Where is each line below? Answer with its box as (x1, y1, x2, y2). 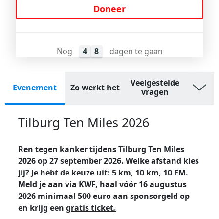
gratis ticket (66, 202, 113, 213)
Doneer (93, 2, 126, 15)
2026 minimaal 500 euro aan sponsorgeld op (18, 191, 190, 201)
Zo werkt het (70, 82, 120, 93)
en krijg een (18, 202, 66, 213)
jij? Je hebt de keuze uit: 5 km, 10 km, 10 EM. (18, 167, 188, 178)
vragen (141, 87, 169, 97)
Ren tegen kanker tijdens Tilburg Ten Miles (18, 144, 184, 154)
